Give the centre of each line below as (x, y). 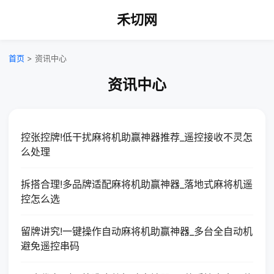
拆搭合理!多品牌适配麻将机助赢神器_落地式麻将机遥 (137, 184)
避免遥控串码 (50, 246)
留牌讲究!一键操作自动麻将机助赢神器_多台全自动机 (137, 231)
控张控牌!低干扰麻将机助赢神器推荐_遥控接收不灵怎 (137, 137)
